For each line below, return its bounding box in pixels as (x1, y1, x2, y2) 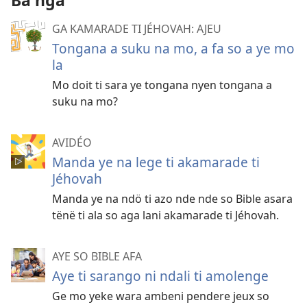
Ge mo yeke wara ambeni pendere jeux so (52, 288, 269, 304)
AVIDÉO (52, 135, 92, 150)
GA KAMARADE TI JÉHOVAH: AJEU (52, 21, 221, 36)
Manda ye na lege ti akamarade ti (52, 153, 260, 171)
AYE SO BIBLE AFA (52, 249, 142, 264)
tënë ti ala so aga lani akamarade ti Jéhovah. (52, 208, 279, 223)
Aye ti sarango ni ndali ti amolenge (52, 267, 269, 285)
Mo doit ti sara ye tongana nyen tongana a (52, 77, 272, 93)
